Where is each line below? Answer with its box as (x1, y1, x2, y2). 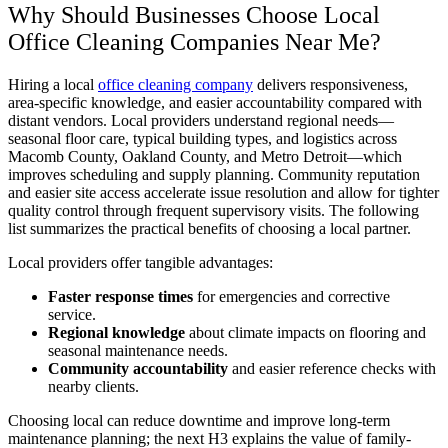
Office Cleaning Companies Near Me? (8, 28, 381, 55)
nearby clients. (48, 377, 139, 395)
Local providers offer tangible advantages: (8, 253, 273, 271)
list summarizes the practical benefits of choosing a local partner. (8, 219, 411, 237)
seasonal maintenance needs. (48, 341, 228, 359)
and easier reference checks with (228, 359, 436, 377)
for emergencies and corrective (193, 287, 390, 305)
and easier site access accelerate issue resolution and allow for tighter (8, 183, 439, 201)
